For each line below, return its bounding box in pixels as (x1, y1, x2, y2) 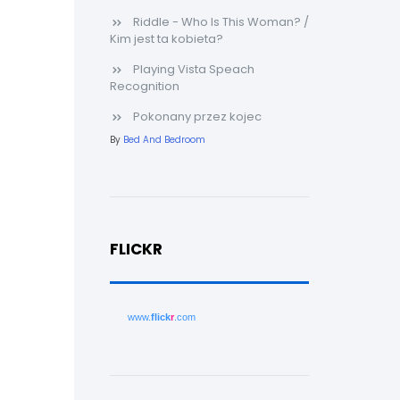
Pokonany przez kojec (132, 108, 262, 125)
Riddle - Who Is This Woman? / (132, 13, 309, 30)
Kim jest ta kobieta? (109, 30, 223, 47)
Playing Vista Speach (132, 61, 254, 78)
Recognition (109, 78, 179, 95)
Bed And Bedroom (122, 133, 205, 146)
